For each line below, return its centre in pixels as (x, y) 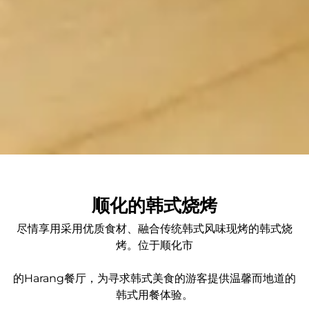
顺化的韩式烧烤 (154, 206)
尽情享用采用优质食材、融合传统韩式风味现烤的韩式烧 (154, 229)
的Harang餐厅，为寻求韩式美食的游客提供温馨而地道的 (154, 279)
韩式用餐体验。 (154, 295)
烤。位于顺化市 (154, 246)
